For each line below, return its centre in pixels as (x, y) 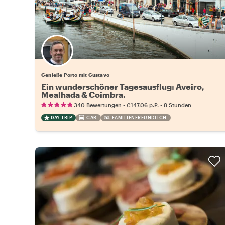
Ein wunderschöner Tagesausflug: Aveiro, (123, 86)
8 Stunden (178, 105)
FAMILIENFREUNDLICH (139, 117)
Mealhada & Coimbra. (83, 94)
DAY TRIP (61, 117)
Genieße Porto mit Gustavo (75, 75)
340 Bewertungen (98, 105)
